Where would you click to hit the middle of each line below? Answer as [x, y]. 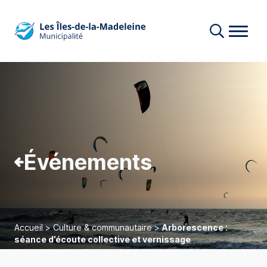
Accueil [29, 227]
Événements [88, 162]
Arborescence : [195, 227]
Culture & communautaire [103, 227]
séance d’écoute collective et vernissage [103, 239]
